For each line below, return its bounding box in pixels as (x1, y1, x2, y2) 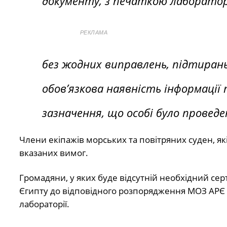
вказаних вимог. (19, 147, 88, 159)
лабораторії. (19, 198, 69, 210)
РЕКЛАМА (80, 29, 108, 35)
